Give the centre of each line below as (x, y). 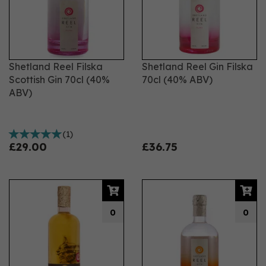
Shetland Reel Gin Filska (197, 66)
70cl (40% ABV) (177, 80)
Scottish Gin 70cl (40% (59, 80)
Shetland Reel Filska (56, 66)
